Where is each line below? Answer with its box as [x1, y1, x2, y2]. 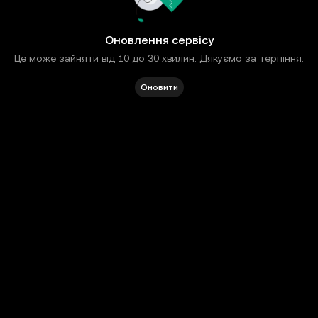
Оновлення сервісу [104, 33, 214, 47]
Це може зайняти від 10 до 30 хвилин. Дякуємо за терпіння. [14, 53, 304, 64]
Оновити [140, 82, 178, 92]
